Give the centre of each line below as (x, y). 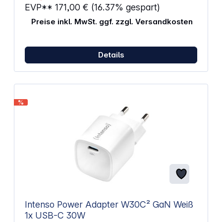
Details (111, 55)
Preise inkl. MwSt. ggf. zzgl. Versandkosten (112, 21)
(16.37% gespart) (125, 7)
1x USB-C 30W (55, 215)
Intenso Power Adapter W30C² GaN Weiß (99, 204)
